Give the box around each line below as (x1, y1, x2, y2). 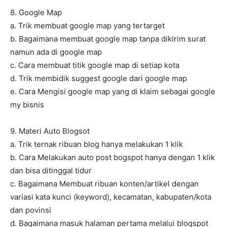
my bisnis (10, 100, 44, 110)
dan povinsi (10, 205, 51, 215)
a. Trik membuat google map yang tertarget (10, 21, 165, 31)
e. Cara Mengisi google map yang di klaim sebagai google (10, 87, 215, 97)
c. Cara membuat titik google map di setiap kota (10, 60, 179, 70)
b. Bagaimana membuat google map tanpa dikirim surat (10, 34, 206, 44)
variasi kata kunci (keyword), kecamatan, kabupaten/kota (10, 192, 211, 202)
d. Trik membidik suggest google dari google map (10, 73, 187, 84)
